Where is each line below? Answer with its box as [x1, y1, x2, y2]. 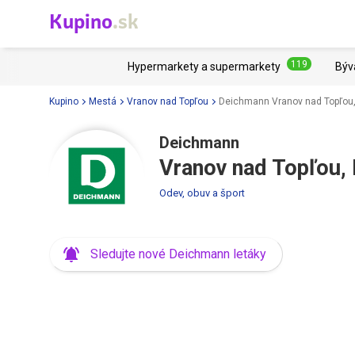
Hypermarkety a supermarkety [128, 60, 281, 73]
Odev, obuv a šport [159, 187, 245, 199]
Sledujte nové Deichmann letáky [90, 246, 266, 261]
